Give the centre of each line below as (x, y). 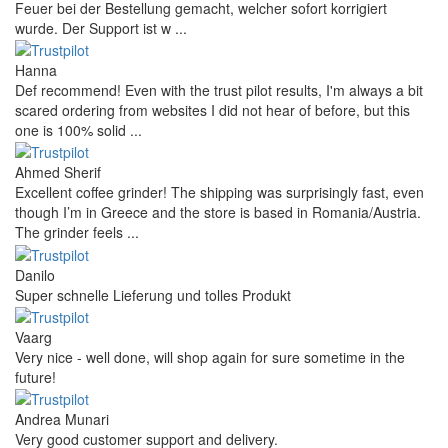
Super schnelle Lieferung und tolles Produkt (153, 294)
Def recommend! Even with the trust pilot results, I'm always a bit (219, 90)
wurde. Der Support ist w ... (101, 27)
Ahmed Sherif (58, 172)
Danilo (35, 274)
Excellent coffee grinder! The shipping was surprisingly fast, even (219, 192)
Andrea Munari (62, 419)
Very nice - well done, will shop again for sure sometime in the (210, 357)
